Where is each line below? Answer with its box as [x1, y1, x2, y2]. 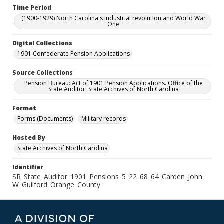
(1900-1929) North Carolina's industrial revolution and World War [21, 14, 206, 22]
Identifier [12, 163, 43, 171]
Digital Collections [12, 39, 72, 47]
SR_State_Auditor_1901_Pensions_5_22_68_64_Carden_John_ [12, 172, 205, 181]
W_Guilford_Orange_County [12, 180, 100, 189]
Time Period [12, 3, 51, 12]
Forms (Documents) [17, 114, 73, 123]
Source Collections [12, 68, 73, 77]
